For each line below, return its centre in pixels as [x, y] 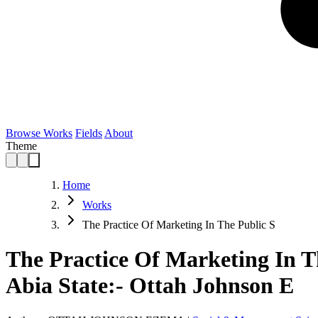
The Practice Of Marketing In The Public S [179, 225]
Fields [89, 133]
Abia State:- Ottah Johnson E [150, 286]
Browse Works [39, 133]
